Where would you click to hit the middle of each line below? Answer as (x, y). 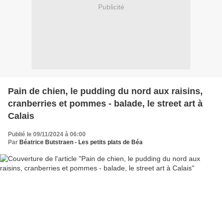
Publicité (111, 7)
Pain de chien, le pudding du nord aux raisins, (105, 91)
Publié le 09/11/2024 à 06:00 (47, 134)
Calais (21, 116)
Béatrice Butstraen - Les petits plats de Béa (81, 142)
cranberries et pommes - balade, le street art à (105, 103)
